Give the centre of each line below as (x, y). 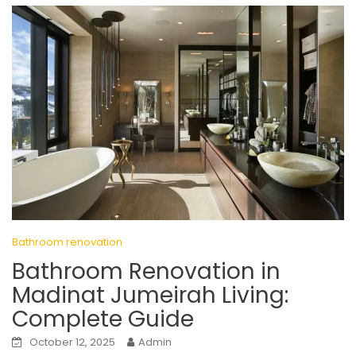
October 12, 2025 (72, 342)
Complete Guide (103, 319)
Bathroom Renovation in (146, 272)
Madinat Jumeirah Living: (150, 296)
